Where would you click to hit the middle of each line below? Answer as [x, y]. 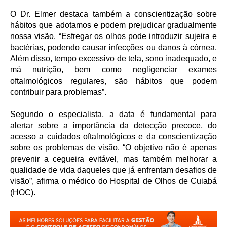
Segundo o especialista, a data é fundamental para [113, 115]
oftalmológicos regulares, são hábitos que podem [113, 81]
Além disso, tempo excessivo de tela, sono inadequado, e [113, 59]
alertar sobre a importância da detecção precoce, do [113, 126]
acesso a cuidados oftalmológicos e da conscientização [113, 137]
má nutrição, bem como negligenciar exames [113, 70]
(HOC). [25, 193]
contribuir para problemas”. [58, 92]
